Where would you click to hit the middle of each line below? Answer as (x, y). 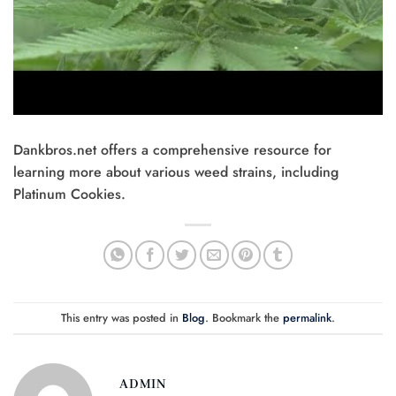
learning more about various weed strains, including (176, 172)
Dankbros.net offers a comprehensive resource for (172, 150)
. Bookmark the (244, 317)
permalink (307, 317)
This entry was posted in (122, 317)
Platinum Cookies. (69, 194)
